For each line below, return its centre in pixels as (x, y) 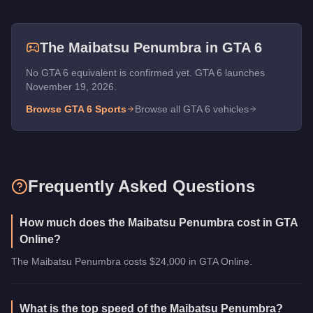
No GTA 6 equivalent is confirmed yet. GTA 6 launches (145, 72)
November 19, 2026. (71, 86)
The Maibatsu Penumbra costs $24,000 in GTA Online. (132, 261)
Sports (111, 109)
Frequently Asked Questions (141, 186)
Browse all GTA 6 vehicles (192, 109)
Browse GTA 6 (60, 109)
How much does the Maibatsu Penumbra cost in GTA (159, 222)
